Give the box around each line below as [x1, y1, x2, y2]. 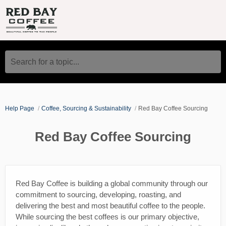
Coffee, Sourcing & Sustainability [41, 104, 133, 112]
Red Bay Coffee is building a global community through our [16, 179, 208, 188]
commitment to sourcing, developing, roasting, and [16, 190, 181, 199]
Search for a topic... [11, 57, 79, 66]
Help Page [5, 104, 34, 112]
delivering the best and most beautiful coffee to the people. [16, 201, 205, 210]
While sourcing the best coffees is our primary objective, [16, 212, 199, 221]
